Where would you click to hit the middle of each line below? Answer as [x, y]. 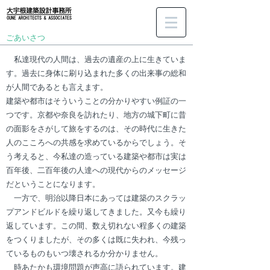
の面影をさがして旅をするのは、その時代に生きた [96, 129]
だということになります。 [53, 184]
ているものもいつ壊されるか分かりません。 [84, 253]
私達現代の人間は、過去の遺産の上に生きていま [96, 59]
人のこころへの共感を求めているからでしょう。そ [96, 143]
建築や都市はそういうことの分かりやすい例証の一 [96, 101]
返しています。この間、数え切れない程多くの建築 [96, 226]
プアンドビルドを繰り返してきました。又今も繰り [96, 212]
